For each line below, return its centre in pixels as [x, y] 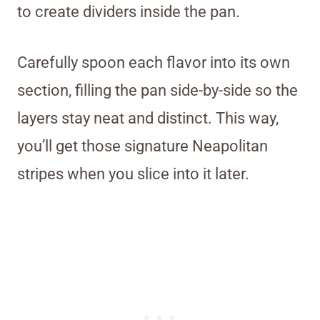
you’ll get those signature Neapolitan [142, 146]
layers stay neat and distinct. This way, [148, 119]
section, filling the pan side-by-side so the [157, 91]
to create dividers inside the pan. [129, 12]
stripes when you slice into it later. [133, 174]
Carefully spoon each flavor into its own [154, 63]
